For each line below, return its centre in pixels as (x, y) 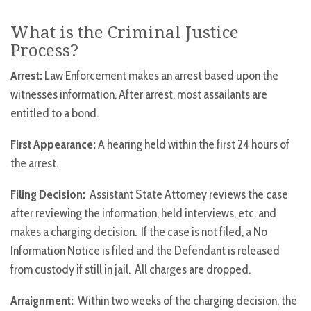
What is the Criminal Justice (125, 33)
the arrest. (34, 163)
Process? (44, 51)
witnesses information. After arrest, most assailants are (139, 95)
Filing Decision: (48, 195)
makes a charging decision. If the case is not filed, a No (139, 232)
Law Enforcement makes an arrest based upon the (160, 76)
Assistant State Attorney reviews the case (187, 195)
